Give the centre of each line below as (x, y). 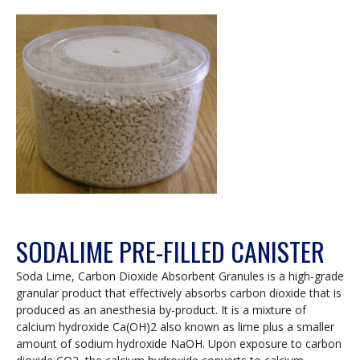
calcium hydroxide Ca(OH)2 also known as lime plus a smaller (175, 327)
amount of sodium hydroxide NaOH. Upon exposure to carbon (179, 344)
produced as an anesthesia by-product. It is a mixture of (161, 310)
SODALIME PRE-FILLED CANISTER (170, 252)
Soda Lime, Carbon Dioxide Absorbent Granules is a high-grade (180, 276)
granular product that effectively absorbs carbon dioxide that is (179, 293)
